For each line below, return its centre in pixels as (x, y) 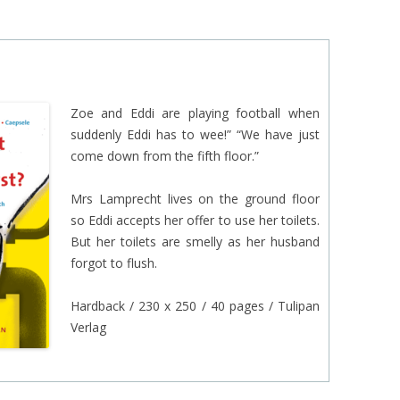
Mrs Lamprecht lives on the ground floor (195, 198)
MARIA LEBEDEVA (231, 54)
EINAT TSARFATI (229, 15)
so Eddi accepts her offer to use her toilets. (195, 220)
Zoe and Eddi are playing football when (195, 112)
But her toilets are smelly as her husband (195, 241)
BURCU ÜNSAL (225, 94)
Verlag (88, 327)
